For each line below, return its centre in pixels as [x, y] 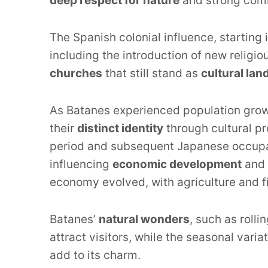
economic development [177, 165]
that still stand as [152, 74]
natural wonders [144, 220]
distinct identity [120, 129]
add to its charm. [95, 255]
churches [76, 74]
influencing [81, 165]
